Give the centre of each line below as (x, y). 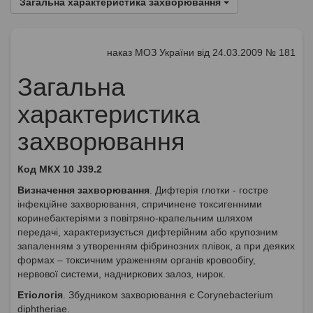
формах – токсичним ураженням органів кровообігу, (137, 260)
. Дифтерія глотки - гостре (209, 190)
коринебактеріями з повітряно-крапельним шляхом (135, 218)
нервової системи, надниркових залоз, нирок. (122, 274)
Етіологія (40, 294)
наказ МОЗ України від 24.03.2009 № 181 (201, 52)
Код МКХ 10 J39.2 (60, 169)
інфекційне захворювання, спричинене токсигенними (140, 204)
